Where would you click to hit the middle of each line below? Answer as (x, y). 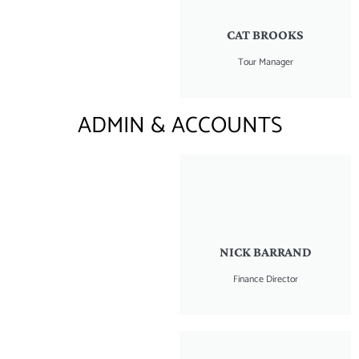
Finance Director (265, 279)
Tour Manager (265, 62)
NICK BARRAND (265, 252)
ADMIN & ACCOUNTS (179, 125)
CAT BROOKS (265, 34)
